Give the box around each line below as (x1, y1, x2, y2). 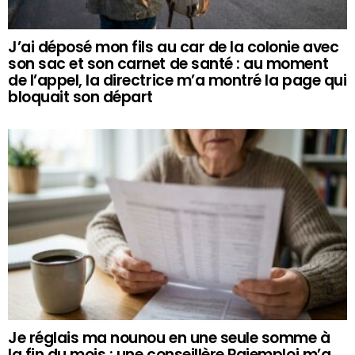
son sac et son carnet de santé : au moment (8, 52, 329, 74)
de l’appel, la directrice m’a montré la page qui (8, 69, 347, 91)
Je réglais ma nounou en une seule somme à (8, 326, 330, 349)
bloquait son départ (8, 86, 153, 108)
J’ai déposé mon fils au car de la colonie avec (8, 36, 339, 58)
